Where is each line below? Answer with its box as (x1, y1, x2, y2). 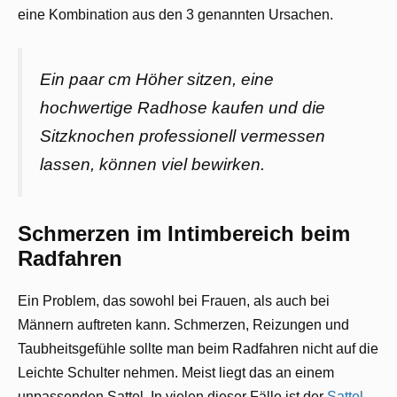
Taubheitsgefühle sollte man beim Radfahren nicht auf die (18, 341, 378, 357)
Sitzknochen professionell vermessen (40, 126, 325, 145)
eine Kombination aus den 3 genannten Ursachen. (18, 6, 333, 22)
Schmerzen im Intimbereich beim (18, 222, 350, 246)
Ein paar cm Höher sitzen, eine (40, 69, 274, 89)
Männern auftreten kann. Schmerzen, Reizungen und (18, 317, 349, 333)
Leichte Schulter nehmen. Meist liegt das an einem (18, 365, 334, 381)
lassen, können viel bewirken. (40, 154, 265, 174)
